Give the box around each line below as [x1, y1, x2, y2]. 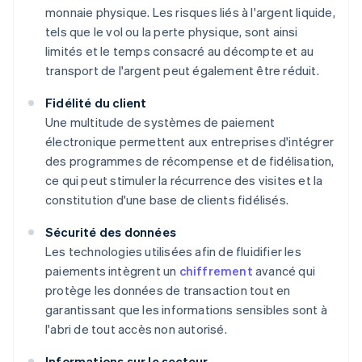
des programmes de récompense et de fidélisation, [45, 153, 335, 170]
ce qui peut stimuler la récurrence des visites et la [45, 172, 323, 189]
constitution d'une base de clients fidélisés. [45, 192, 288, 208]
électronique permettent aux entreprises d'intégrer [45, 133, 335, 150]
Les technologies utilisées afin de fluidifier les [45, 243, 301, 260]
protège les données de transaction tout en [45, 282, 291, 299]
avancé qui [252, 263, 316, 280]
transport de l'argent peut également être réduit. [45, 62, 319, 79]
